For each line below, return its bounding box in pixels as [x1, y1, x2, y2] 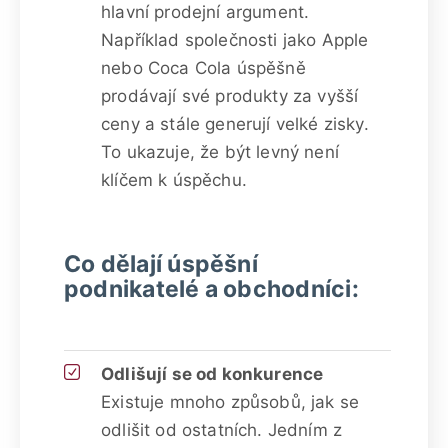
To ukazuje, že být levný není [101, 141, 339, 162]
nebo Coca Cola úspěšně [101, 57, 306, 78]
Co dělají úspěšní [64, 249, 258, 278]
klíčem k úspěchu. [101, 169, 247, 190]
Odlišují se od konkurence [101, 363, 324, 384]
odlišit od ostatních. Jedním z [101, 419, 343, 440]
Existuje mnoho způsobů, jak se [101, 391, 360, 412]
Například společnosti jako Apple [101, 29, 369, 50]
